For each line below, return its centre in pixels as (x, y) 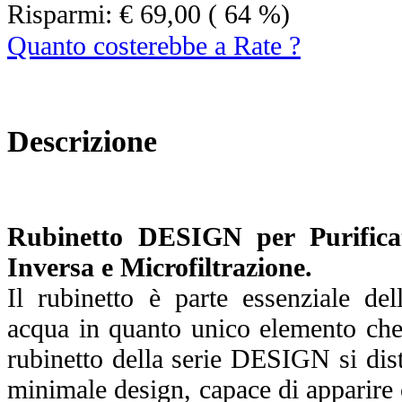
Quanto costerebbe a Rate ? (154, 45)
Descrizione (82, 140)
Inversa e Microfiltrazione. (160, 267)
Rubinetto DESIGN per (158, 236)
